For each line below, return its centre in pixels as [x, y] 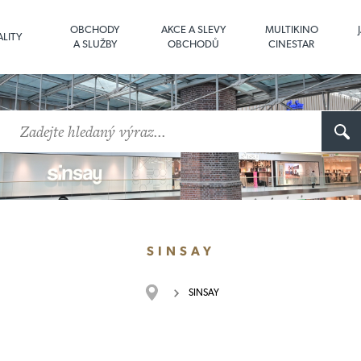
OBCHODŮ [193, 44]
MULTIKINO [291, 29]
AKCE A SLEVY [193, 29]
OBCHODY [95, 29]
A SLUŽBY [95, 44]
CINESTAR [291, 44]
